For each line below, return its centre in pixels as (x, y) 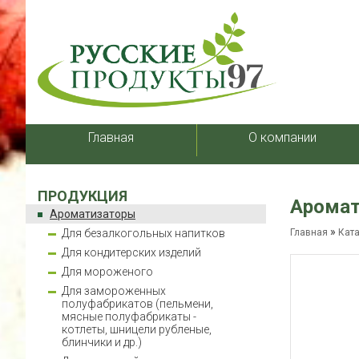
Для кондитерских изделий (131, 252)
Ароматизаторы (93, 214)
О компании (282, 137)
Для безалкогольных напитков (143, 233)
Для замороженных (114, 291)
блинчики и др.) (102, 342)
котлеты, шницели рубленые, (137, 329)
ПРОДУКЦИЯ (83, 196)
